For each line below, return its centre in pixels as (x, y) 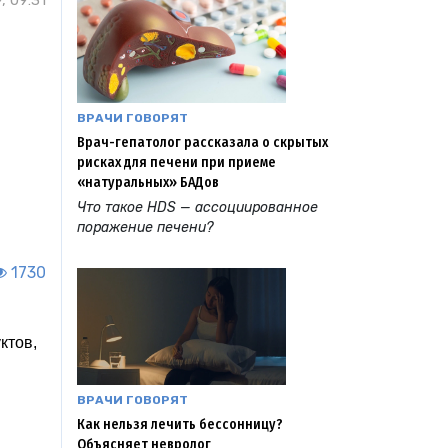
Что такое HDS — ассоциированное (197, 207)
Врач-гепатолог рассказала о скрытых (202, 142)
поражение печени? (145, 227)
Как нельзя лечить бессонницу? (180, 425)
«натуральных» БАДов (148, 182)
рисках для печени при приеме (176, 162)
